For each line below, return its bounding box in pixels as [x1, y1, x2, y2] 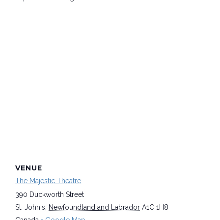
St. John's [15, 203, 46, 212]
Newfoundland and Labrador [49, 203, 140, 212]
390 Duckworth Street [15, 191, 84, 199]
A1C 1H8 [142, 203, 169, 212]
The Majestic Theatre [15, 177, 82, 185]
